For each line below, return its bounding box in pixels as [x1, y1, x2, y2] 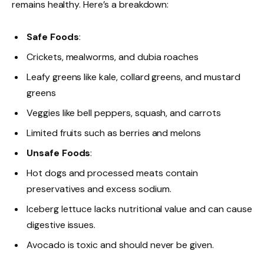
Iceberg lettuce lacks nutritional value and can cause [27, 202, 252, 215]
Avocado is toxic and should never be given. [27, 238, 214, 251]
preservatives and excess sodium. [27, 182, 171, 195]
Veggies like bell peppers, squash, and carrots [27, 106, 221, 119]
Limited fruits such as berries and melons [27, 126, 202, 139]
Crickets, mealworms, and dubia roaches [27, 50, 199, 63]
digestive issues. [27, 218, 96, 231]
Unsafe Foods [27, 146, 91, 159]
